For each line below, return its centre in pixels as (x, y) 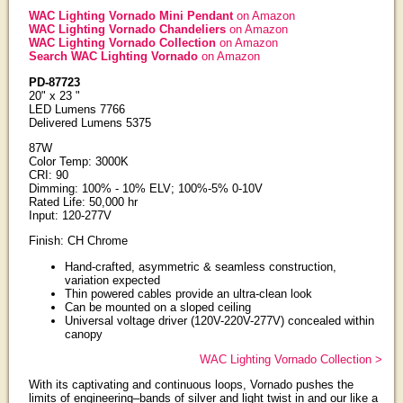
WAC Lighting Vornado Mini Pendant (132, 16)
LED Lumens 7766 (76, 109)
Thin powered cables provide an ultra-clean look (188, 293)
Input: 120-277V (70, 216)
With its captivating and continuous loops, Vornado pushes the (191, 385)
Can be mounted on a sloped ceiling (157, 307)
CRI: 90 (48, 175)
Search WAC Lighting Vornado (115, 57)
